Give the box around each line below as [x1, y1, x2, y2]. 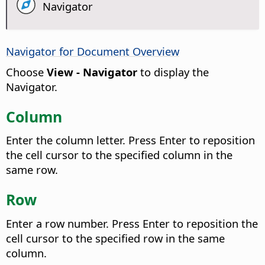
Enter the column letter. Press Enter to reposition [6, 132, 255, 148]
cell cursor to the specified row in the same [6, 230, 225, 245]
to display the [137, 64, 209, 79]
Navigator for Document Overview [6, 43, 179, 59]
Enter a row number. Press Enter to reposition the [6, 215, 258, 231]
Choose [6, 64, 47, 79]
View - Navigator [47, 64, 137, 79]
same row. [6, 162, 58, 177]
